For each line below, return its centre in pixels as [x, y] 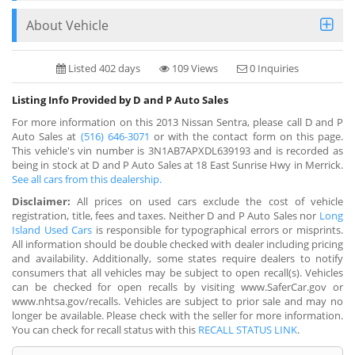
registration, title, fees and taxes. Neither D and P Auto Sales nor [166, 215]
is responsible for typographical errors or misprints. [218, 229]
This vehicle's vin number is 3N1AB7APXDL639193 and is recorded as [177, 150]
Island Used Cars [52, 229]
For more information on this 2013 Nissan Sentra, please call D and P [177, 122]
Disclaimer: [41, 201]
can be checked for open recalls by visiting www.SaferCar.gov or [177, 286]
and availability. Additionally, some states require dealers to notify [177, 258]
